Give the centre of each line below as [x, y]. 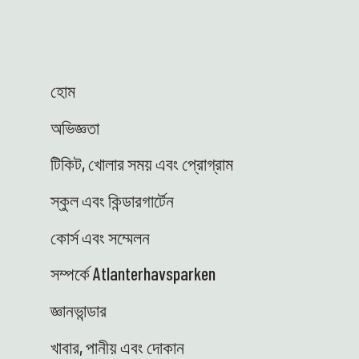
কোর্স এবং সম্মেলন [101, 237]
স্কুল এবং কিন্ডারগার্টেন [113, 200]
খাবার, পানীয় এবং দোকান [118, 347]
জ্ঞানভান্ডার [79, 311]
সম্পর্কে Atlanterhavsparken [133, 274]
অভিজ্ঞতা [75, 127]
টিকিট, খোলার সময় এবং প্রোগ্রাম [142, 164]
